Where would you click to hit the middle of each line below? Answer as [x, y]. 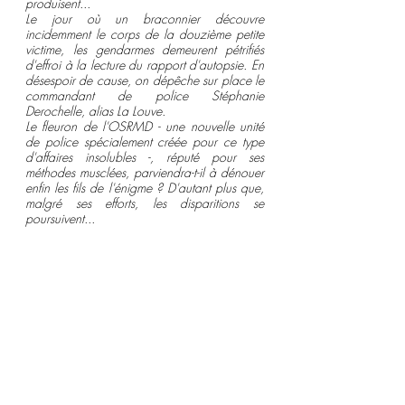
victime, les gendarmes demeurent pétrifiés [145, 50]
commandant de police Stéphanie [145, 96]
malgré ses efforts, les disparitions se [145, 203]
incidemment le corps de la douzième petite [145, 34]
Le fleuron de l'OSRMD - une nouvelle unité [145, 127]
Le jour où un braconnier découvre [145, 19]
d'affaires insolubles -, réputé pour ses [145, 157]
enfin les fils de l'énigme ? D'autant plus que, [145, 188]
